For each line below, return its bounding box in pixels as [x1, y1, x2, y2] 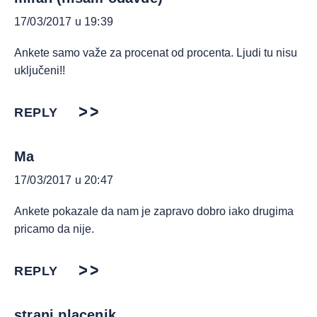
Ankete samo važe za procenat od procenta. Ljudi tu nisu [14, 47, 297, 59]
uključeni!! [14, 64, 65, 76]
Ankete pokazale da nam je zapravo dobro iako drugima [14, 205, 294, 217]
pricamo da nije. [14, 223, 94, 235]
